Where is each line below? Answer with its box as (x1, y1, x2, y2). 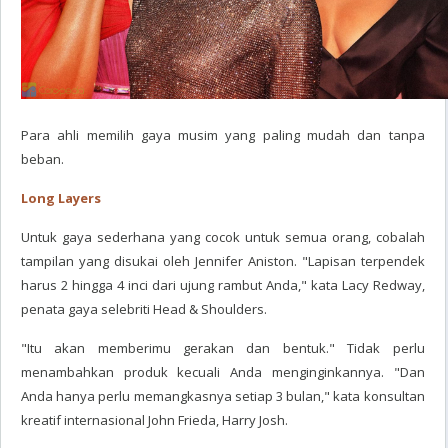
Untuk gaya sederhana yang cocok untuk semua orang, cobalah (21, 228, 425, 246)
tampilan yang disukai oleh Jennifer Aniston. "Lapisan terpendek (21, 252, 425, 270)
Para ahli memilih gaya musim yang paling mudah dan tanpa (21, 126, 425, 144)
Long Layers (21, 189, 101, 207)
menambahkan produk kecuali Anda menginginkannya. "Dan (21, 363, 425, 381)
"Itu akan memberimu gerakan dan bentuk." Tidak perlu (21, 339, 425, 357)
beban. (21, 150, 64, 168)
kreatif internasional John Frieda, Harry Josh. (21, 411, 288, 429)
